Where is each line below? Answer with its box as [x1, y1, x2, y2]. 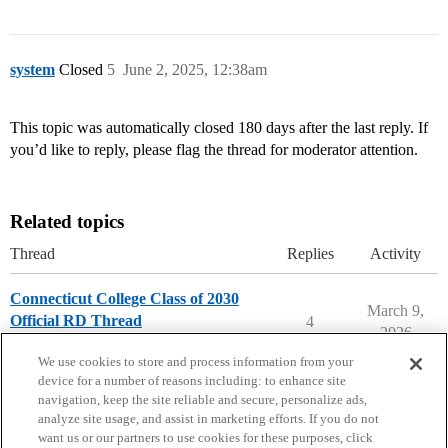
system [10, 61, 55, 79]
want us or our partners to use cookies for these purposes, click [38, 430, 374, 445]
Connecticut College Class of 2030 [10, 290, 239, 308]
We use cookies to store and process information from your [38, 354, 354, 369]
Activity [370, 245, 421, 263]
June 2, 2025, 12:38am [123, 61, 267, 79]
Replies [286, 245, 334, 263]
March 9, [367, 302, 424, 320]
